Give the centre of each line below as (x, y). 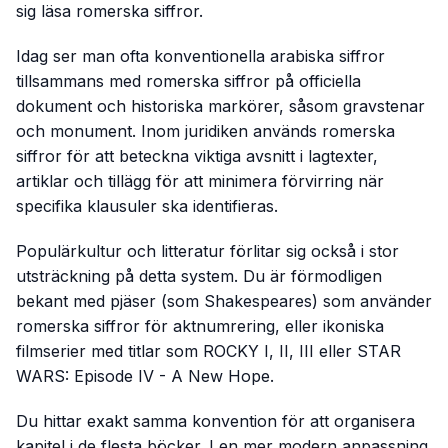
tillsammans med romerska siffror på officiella (188, 80)
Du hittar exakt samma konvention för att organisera (215, 420)
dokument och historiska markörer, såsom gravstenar (220, 105)
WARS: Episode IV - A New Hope (143, 375)
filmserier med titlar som (109, 350)
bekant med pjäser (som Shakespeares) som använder (224, 300)
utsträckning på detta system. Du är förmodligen (199, 275)
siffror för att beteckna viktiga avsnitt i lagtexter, (197, 155)
